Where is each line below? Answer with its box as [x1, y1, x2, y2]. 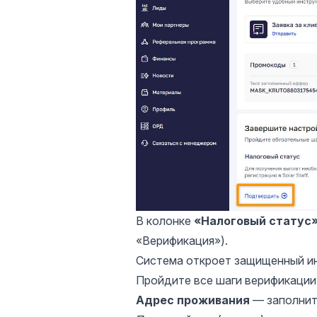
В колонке [136, 214, 194, 229]
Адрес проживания [136, 293, 250, 308]
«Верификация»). [136, 234, 228, 248]
